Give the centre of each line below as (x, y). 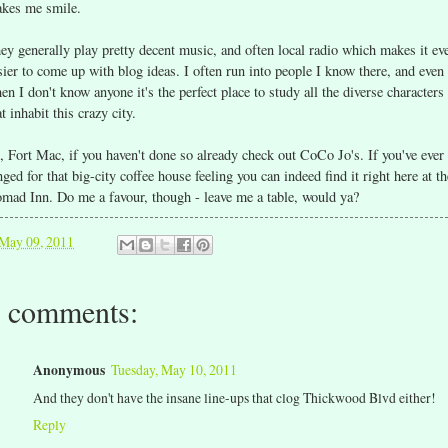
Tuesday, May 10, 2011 (174, 370)
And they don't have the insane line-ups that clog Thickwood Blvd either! (234, 398)
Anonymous (69, 370)
